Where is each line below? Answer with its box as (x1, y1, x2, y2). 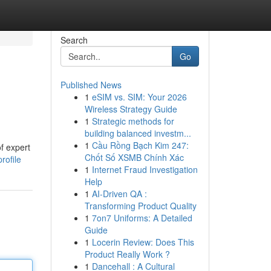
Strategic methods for (91, 115, 174, 127)
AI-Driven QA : (91, 188, 147, 200)
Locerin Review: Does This (91, 236, 194, 248)
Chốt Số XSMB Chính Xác (84, 151, 184, 163)
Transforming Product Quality (84, 200, 197, 212)
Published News (60, 79, 122, 91)
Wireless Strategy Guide (84, 103, 177, 115)
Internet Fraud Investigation (91, 163, 198, 175)
